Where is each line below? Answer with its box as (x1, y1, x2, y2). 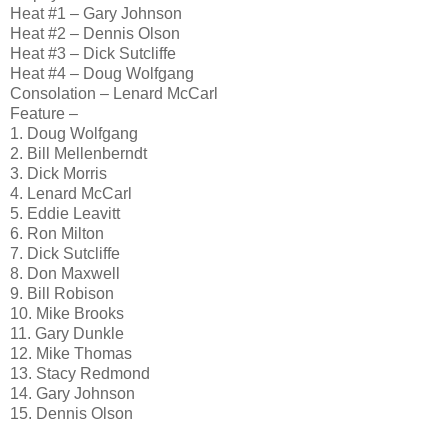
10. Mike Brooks (10, 304, 124, 322)
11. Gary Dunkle (10, 324, 124, 342)
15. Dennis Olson (10, 404, 133, 422)
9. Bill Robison (10, 284, 114, 302)
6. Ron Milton (10, 224, 104, 242)
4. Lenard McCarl (10, 184, 132, 202)
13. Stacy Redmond (10, 364, 150, 382)
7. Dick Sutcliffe (10, 244, 120, 262)
